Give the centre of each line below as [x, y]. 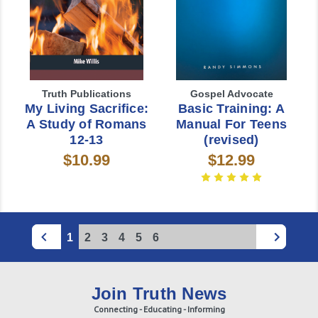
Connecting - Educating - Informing [159, 309]
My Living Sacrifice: [87, 108]
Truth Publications [87, 93]
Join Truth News [159, 293]
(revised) [231, 139]
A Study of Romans [87, 124]
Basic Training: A [231, 108]
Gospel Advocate [231, 93]
